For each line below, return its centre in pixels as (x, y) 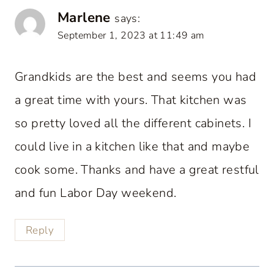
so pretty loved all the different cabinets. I (133, 123)
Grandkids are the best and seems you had (135, 76)
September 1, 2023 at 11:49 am (131, 35)
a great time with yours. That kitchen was (131, 100)
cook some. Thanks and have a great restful (137, 169)
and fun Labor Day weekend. (96, 193)
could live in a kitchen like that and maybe (132, 146)
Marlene (84, 17)
